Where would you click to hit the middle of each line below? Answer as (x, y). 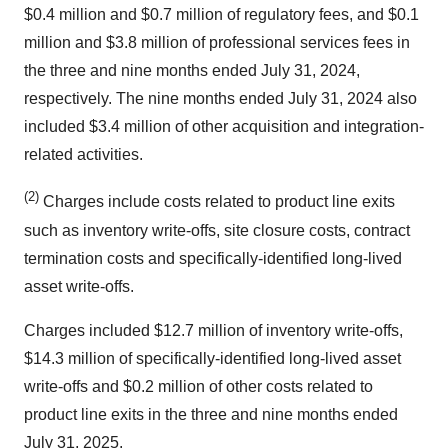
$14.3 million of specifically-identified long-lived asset (212, 358)
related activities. (83, 155)
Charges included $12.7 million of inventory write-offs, (213, 330)
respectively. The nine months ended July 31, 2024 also (220, 99)
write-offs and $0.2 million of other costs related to (198, 386)
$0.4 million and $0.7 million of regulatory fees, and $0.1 (221, 15)
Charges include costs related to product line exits (217, 202)
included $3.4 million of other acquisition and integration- (224, 127)
